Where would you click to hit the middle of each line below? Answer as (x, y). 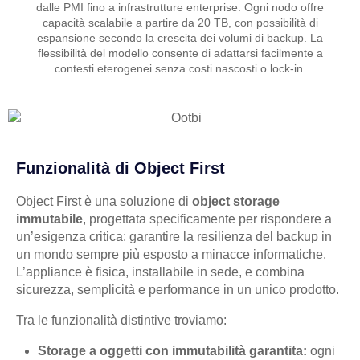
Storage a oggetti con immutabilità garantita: (173, 351)
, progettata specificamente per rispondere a (207, 219)
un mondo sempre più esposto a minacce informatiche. (171, 255)
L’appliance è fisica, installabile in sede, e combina (160, 272)
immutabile (49, 219)
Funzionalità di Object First (121, 168)
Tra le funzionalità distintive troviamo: (121, 321)
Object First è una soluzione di (104, 202)
